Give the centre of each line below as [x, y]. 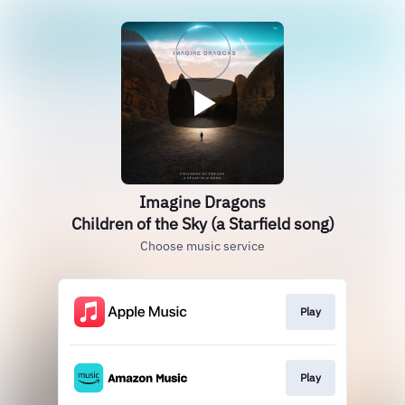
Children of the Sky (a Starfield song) [202, 224]
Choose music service [202, 246]
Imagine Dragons [202, 202]
